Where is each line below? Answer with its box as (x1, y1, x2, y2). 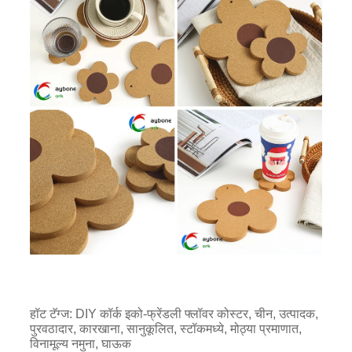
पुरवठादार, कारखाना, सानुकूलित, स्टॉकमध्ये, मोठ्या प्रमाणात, (29, 321, 302, 335)
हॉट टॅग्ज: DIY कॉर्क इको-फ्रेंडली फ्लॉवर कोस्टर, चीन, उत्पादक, (29, 306, 318, 321)
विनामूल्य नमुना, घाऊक (29, 336, 131, 350)
